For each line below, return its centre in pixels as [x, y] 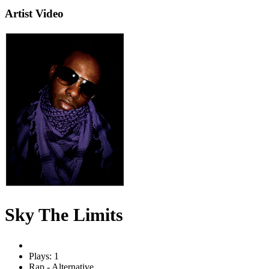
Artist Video [34, 14]
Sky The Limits [64, 214]
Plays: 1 [44, 256]
